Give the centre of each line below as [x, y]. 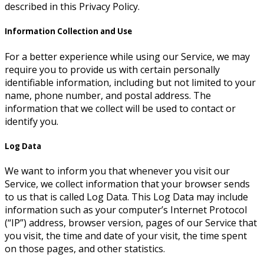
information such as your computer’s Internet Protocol [126, 209]
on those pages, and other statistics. [85, 248]
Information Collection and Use [68, 32]
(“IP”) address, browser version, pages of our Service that [131, 222]
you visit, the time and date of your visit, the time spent [126, 235]
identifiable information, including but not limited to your [130, 82]
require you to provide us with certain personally [112, 69]
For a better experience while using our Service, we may [127, 56]
